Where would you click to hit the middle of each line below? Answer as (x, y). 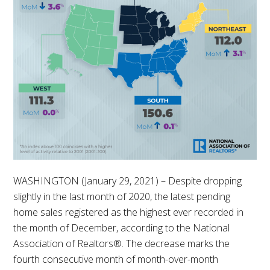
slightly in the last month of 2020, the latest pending (122, 197)
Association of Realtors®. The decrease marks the (122, 244)
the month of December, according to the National (122, 228)
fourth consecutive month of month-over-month (116, 259)
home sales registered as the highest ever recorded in (129, 212)
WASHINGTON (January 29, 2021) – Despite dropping (128, 181)
